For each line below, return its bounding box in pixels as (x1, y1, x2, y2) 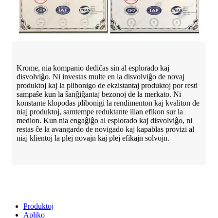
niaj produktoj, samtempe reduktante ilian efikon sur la (17, 107, 183, 116)
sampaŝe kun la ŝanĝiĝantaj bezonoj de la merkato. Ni (17, 90, 181, 98)
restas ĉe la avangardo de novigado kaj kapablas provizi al (17, 125, 194, 133)
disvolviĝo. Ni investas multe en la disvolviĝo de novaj (17, 72, 184, 81)
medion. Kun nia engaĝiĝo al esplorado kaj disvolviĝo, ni (17, 116, 192, 125)
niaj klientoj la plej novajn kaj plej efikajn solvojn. (17, 133, 169, 142)
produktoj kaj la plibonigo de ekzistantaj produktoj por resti (17, 81, 198, 90)
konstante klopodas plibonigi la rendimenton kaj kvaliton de (17, 98, 200, 107)
